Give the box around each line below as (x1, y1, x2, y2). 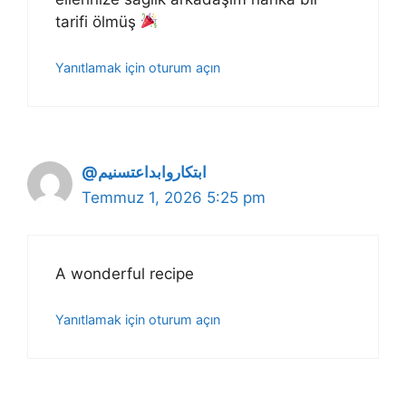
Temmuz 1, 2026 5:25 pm (82, 188, 266, 208)
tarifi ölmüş (55, 12, 140, 31)
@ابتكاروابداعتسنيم (98, 163, 207, 182)
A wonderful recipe (55, 264, 194, 283)
